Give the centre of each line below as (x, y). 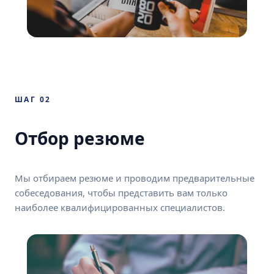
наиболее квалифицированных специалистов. (120, 207)
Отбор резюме (80, 138)
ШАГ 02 (33, 99)
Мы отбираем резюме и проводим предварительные (135, 178)
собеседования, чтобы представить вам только (121, 192)
